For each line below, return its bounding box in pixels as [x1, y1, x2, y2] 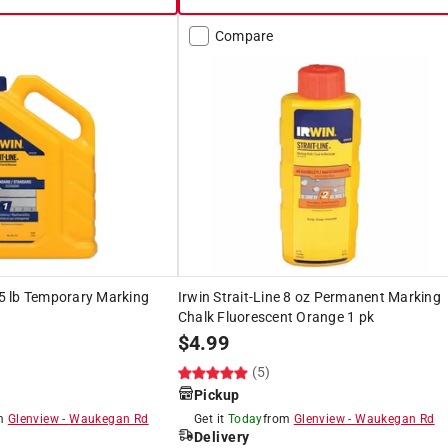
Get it [193, 411, 225, 426]
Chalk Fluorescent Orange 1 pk [177, 308, 375, 325]
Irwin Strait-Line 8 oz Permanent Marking [177, 288, 441, 305]
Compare [214, 27, 274, 44]
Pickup [193, 386, 240, 403]
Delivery [193, 428, 250, 445]
